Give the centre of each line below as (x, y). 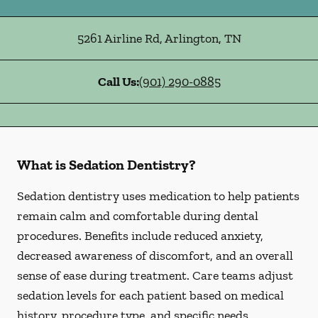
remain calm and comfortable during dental (138, 216)
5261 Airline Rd (118, 38)
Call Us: (118, 82)
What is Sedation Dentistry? (106, 165)
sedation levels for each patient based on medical (150, 295)
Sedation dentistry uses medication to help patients (158, 196)
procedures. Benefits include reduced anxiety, (140, 236)
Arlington (190, 38)
